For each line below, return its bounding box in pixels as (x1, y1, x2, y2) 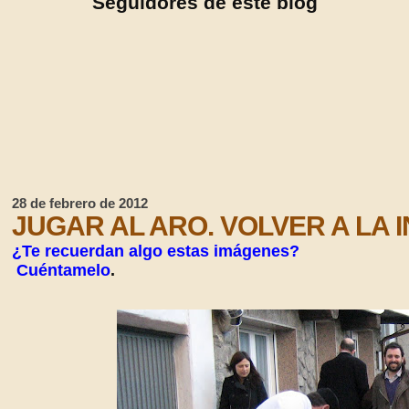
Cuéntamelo (12, 261, 111, 279)
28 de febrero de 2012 (12, 196, 149, 211)
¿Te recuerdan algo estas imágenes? (12, 242, 300, 260)
